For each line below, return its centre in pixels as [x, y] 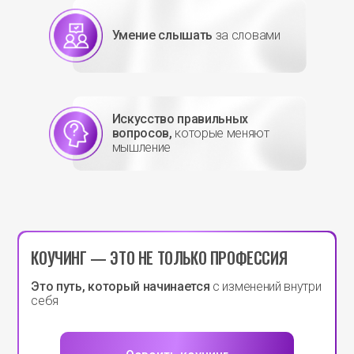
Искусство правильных [180, 119]
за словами [247, 35]
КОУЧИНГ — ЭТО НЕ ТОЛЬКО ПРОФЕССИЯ [159, 257]
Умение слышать [162, 35]
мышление [141, 147]
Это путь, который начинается [121, 286]
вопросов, [142, 133]
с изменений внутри [265, 286]
